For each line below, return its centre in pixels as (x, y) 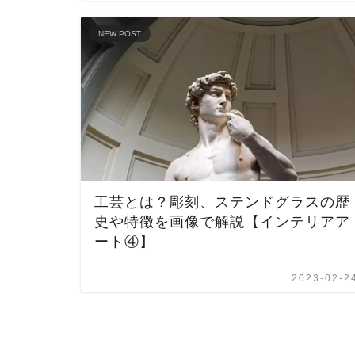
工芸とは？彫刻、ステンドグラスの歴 (222, 202)
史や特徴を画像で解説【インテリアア (222, 221)
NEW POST (120, 33)
